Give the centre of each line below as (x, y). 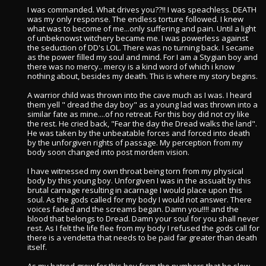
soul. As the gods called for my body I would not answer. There (140, 199)
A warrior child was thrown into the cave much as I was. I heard (140, 95)
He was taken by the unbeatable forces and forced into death (139, 133)
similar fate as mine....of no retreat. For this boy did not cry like (138, 114)
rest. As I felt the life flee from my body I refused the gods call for (143, 228)
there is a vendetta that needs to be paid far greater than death (142, 237)
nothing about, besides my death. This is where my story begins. (142, 76)
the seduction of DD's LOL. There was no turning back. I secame (141, 47)
